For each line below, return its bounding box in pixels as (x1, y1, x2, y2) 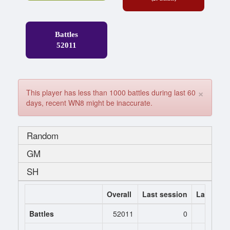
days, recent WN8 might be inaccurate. (26, 98, 152, 108)
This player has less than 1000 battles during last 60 (26, 87, 196, 98)
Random (27, 129, 59, 142)
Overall (107, 189, 131, 200)
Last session (142, 189, 187, 200)
